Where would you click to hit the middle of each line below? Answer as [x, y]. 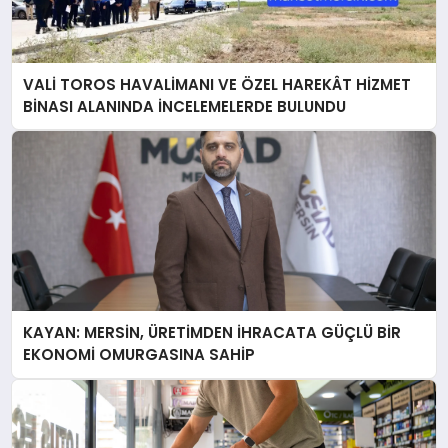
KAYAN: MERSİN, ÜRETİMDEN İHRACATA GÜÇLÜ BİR [212, 333]
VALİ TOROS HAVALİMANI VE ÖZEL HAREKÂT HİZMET [217, 84]
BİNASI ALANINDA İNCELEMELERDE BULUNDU [185, 106]
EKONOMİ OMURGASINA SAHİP [139, 355]
